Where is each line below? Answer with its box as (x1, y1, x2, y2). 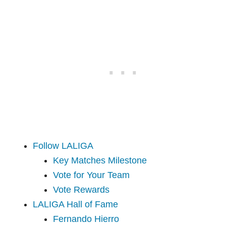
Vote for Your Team (53, 170, 130, 181)
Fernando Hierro (53, 214, 120, 224)
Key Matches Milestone (53, 155, 147, 166)
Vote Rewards (53, 185, 110, 195)
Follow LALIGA (33, 141, 94, 151)
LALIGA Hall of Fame (33, 199, 119, 210)
